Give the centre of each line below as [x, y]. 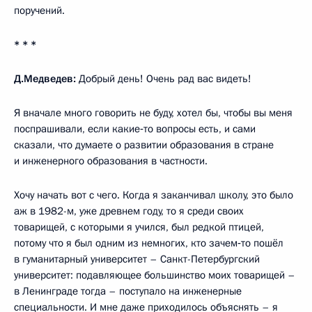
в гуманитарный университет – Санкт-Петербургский [137, 259]
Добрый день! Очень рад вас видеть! [164, 78]
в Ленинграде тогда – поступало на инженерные [128, 291]
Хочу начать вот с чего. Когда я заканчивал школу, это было [154, 195]
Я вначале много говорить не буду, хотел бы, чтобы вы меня [153, 112]
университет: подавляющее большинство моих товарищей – [155, 275]
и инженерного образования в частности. [111, 161]
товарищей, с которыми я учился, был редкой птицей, [139, 227]
